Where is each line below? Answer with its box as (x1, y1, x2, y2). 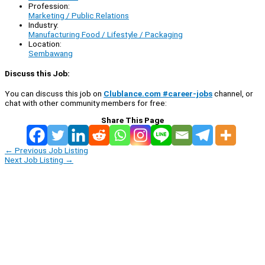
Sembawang (28, 48, 73, 58)
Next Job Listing (5, 155, 65, 165)
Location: (28, 38, 62, 49)
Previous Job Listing (13, 146, 88, 156)
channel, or (212, 89, 253, 99)
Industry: (28, 20, 59, 30)
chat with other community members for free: (5, 98, 167, 108)
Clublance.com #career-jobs (104, 89, 212, 99)
